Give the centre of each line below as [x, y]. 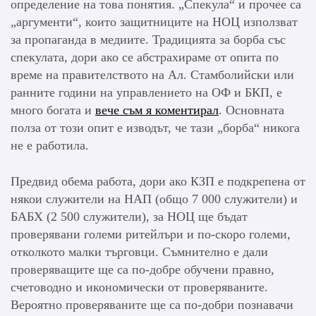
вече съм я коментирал [157, 110]
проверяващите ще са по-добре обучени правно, [142, 270]
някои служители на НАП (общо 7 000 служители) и [154, 199]
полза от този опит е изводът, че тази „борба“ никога [155, 128]
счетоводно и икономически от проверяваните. [139, 287]
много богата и [53, 110]
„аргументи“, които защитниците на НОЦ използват [154, 22]
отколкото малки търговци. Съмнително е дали [139, 252]
